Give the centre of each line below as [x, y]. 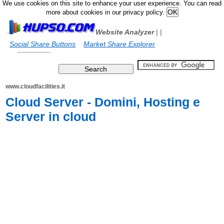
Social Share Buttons [43, 44]
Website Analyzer [125, 32]
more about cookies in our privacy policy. [106, 12]
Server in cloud [51, 116]
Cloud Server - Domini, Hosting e [103, 102]
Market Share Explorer [119, 44]
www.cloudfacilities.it [35, 86]
